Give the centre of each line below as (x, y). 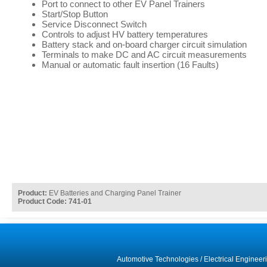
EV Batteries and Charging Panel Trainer (114, 193)
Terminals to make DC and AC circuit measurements (144, 55)
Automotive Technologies (157, 259)
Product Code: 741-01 (55, 201)
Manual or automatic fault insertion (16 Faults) (130, 65)
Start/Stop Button (75, 14)
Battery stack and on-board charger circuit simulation (144, 44)
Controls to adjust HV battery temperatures (125, 34)
